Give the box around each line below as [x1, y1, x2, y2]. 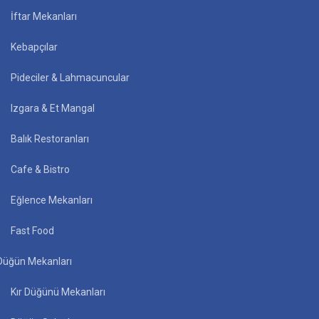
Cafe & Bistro [11, 163, 70, 175]
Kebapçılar [11, 41, 58, 53]
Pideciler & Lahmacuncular [11, 71, 130, 83]
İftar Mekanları [11, 10, 77, 22]
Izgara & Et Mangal [11, 102, 95, 114]
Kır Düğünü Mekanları [11, 286, 105, 298]
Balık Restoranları [11, 132, 89, 145]
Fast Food [11, 224, 54, 236]
